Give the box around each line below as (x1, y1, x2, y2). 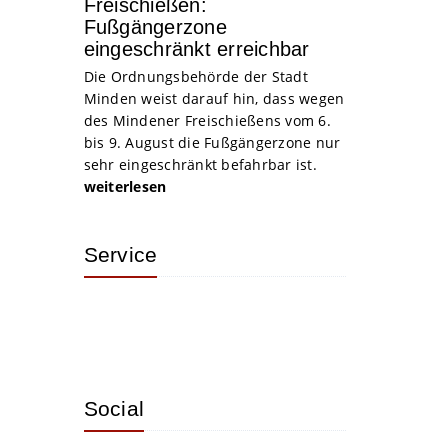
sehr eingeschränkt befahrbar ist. (83, 154, 317, 174)
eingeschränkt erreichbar (83, 37, 310, 60)
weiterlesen (83, 176, 167, 196)
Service (83, 242, 158, 266)
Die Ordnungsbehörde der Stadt (83, 66, 308, 86)
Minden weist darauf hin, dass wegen (83, 88, 345, 108)
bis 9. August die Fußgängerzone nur (83, 132, 341, 152)
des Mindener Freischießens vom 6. (83, 110, 331, 130)
